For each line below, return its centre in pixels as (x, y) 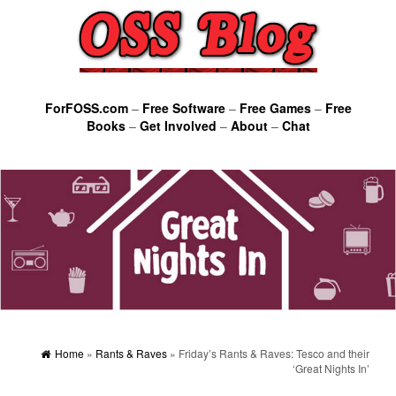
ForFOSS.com (86, 108)
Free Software (183, 108)
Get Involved (178, 126)
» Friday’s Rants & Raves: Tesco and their (268, 354)
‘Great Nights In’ (331, 369)
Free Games (275, 108)
